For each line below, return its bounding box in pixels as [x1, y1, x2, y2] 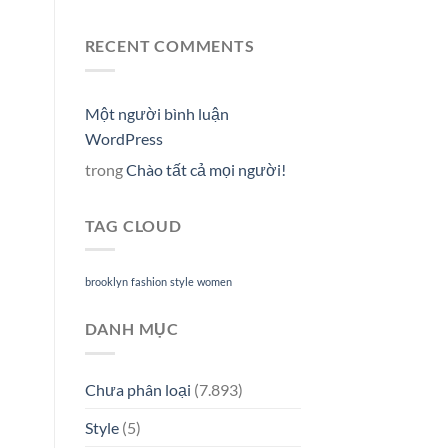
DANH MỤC [84, 319, 179, 339]
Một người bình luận [84, 103, 229, 123]
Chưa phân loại [84, 379, 191, 399]
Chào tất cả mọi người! [125, 159, 286, 179]
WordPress [84, 128, 163, 148]
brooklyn [84, 275, 128, 289]
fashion [130, 275, 167, 289]
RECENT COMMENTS [84, 36, 255, 56]
